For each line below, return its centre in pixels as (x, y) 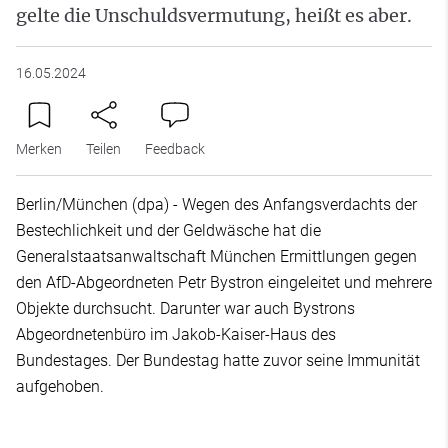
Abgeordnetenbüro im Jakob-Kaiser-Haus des (176, 334)
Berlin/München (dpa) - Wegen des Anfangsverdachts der (216, 204)
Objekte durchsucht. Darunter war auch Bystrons (185, 308)
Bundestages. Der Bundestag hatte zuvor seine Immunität (218, 360)
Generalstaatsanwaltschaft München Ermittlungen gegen (216, 256)
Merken (39, 149)
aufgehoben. (60, 386)
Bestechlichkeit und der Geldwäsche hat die (168, 230)
